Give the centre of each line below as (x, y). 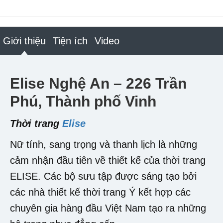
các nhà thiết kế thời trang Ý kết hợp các (100, 192)
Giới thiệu (24, 41)
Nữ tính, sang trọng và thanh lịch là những (104, 144)
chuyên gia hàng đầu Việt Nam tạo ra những (108, 208)
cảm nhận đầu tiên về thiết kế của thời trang (108, 160)
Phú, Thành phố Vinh (83, 101)
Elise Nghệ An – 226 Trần (98, 83)
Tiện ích (70, 41)
